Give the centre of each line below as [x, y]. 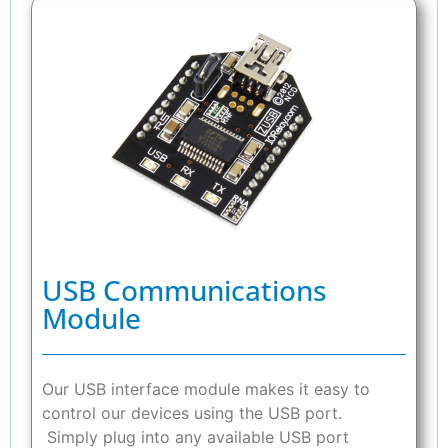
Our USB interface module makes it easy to [206, 388]
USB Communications [184, 289]
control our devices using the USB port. [192, 412]
